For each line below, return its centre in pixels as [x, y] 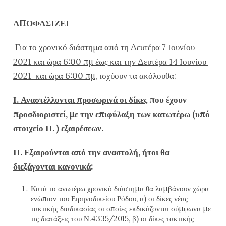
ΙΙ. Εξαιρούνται [41, 152]
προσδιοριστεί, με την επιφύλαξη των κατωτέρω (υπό [111, 114]
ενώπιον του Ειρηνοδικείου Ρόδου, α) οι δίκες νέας [109, 199]
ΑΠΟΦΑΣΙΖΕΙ [41, 23]
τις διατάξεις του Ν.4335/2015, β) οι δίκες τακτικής [112, 219]
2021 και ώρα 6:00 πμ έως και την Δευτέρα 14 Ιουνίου [111, 62]
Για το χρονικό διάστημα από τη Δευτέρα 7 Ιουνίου [104, 47]
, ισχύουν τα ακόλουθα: [136, 76]
